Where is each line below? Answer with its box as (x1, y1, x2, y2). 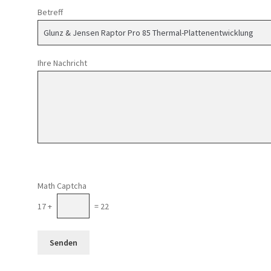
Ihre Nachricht (38, 57, 88, 68)
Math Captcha (38, 180, 87, 192)
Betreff (38, 7, 64, 18)
